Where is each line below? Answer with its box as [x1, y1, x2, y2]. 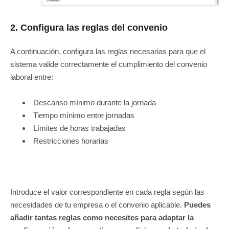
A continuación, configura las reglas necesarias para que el [10, 47, 205, 56]
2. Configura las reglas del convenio [10, 22, 168, 33]
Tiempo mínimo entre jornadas [33, 110, 134, 120]
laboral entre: [10, 72, 53, 81]
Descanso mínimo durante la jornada [33, 98, 156, 107]
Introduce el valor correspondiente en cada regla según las [10, 187, 204, 196]
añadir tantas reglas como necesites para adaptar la [10, 213, 194, 222]
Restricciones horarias [33, 136, 108, 145]
